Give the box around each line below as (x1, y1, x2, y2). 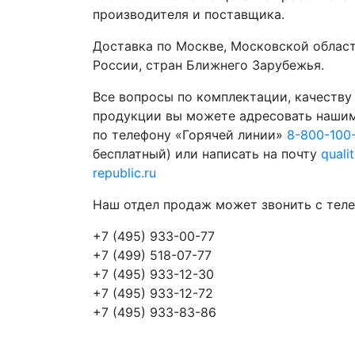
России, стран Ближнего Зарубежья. (93, 56, 324, 73)
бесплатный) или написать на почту (93, 145, 321, 162)
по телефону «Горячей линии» (93, 126, 287, 143)
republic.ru (93, 164, 156, 181)
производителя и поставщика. (93, 6, 284, 22)
